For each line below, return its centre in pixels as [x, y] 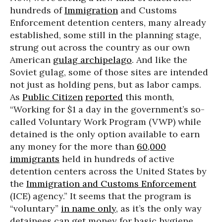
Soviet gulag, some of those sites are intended [109, 72]
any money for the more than [73, 146]
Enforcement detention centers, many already [108, 22]
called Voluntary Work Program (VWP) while [106, 121]
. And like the [160, 59]
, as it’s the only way [159, 208]
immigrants [35, 159]
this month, [148, 97]
